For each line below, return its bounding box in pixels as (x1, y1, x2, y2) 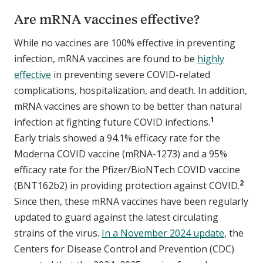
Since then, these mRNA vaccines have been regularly (14, 194, 248, 208)
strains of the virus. (14, 226, 102, 240)
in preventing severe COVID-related (51, 68, 210, 81)
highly (197, 52, 224, 65)
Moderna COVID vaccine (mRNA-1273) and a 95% (14, 147, 227, 160)
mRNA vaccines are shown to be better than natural (14, 99, 242, 113)
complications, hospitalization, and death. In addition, (14, 83, 247, 97)
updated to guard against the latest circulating (14, 210, 218, 224)
